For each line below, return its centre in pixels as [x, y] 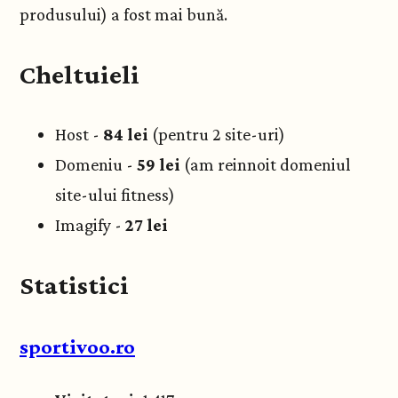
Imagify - [90, 224]
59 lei [160, 164]
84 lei [126, 134]
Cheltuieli [80, 75]
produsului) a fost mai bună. [123, 15]
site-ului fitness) [115, 194]
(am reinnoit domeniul [267, 164]
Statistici [74, 284]
